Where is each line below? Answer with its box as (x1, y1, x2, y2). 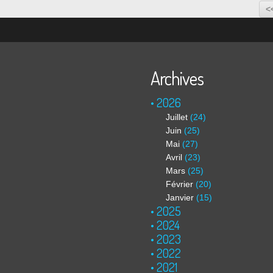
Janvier (166, 193, 194, 202)
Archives (151, 66, 204, 90)
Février (166, 179, 193, 189)
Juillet (166, 112, 188, 122)
